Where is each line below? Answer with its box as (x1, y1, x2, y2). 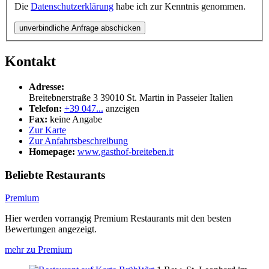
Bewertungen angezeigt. (5, 224, 97, 235)
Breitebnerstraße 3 (29, 92, 98, 103)
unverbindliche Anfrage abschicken (19, 23, 141, 33)
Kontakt (5, 53, 56, 70)
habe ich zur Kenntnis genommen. (113, 1, 246, 12)
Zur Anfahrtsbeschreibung (29, 136, 128, 146)
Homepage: (29, 147, 75, 157)
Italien (210, 92, 233, 103)
